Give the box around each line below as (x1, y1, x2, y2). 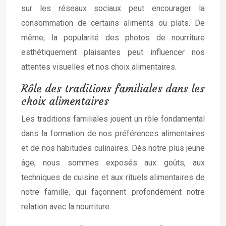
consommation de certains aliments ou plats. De (21, 18, 205, 28)
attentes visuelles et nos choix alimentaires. (21, 62, 177, 72)
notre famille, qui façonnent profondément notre (21, 187, 205, 197)
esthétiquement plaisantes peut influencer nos (21, 47, 205, 57)
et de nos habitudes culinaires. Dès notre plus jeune (21, 143, 205, 153)
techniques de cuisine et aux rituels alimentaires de (21, 173, 205, 182)
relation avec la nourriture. (21, 202, 111, 211)
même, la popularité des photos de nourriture (21, 33, 205, 42)
